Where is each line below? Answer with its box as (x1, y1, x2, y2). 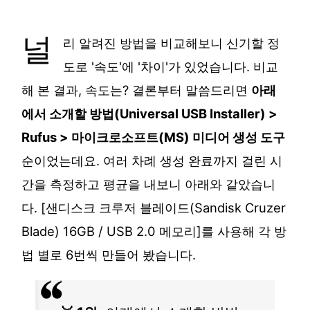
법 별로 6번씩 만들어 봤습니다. (21, 247, 197, 263)
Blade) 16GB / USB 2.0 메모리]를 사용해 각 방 (21, 224, 287, 239)
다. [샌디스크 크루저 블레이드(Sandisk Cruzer (21, 200, 286, 216)
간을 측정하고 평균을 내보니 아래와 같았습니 (21, 176, 276, 192)
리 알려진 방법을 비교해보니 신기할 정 (63, 35, 280, 51)
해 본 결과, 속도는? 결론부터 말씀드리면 (21, 82, 252, 98)
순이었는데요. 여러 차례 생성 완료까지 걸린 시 (21, 153, 283, 169)
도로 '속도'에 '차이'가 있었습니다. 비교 (63, 59, 279, 75)
